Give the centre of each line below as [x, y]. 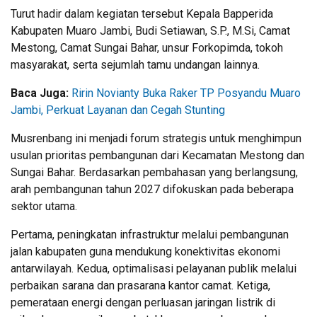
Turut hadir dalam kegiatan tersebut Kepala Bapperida [142, 13]
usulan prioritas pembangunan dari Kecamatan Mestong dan [157, 155]
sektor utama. [44, 206]
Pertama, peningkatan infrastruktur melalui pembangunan [150, 234]
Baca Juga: [41, 93]
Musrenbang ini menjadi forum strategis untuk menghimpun [156, 138]
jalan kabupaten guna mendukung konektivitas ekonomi [145, 251]
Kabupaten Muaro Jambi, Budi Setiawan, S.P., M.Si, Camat [150, 30]
